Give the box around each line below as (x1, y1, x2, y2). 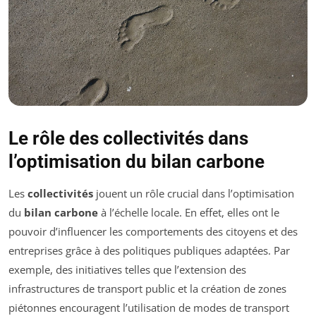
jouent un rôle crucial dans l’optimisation (93, 186, 294, 200)
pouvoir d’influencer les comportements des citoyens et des (8, 224, 298, 238)
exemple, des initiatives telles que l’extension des (8, 262, 246, 276)
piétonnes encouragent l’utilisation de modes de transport (8, 300, 289, 315)
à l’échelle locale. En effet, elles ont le (98, 205, 279, 219)
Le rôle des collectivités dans (8, 127, 248, 149)
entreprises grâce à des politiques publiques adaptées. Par (8, 243, 290, 257)
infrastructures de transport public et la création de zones (8, 281, 286, 296)
